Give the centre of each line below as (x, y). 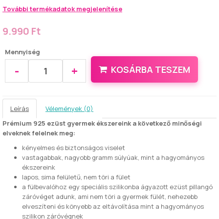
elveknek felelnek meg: (39, 133)
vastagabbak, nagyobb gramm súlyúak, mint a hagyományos (113, 157)
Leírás (20, 109)
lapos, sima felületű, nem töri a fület (76, 177)
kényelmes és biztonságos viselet (74, 148)
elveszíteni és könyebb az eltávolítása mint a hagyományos (113, 206)
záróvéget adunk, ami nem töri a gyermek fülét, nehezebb (110, 197)
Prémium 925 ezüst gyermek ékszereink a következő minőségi (102, 123)
